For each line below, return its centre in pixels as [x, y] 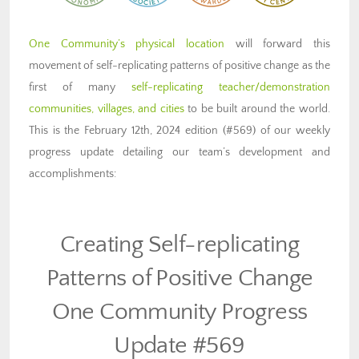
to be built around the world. [257, 109]
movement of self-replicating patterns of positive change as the [179, 66]
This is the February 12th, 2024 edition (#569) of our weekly [179, 131]
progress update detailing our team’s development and [179, 153]
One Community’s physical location [127, 44]
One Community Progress [179, 312]
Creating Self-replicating [179, 245]
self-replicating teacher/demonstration [231, 88]
